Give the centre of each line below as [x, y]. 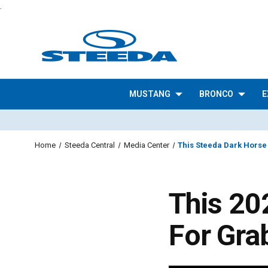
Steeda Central [89, 145]
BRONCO [216, 94]
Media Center [146, 145]
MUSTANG [150, 94]
